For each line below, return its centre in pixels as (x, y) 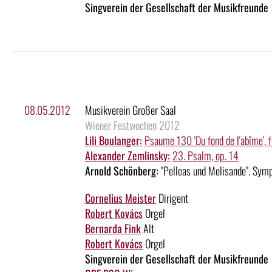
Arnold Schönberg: (122, 171)
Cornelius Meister (121, 198)
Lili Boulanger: (114, 141)
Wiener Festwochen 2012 (132, 125)
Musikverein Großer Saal (131, 110)
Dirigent (172, 198)
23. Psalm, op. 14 (206, 156)
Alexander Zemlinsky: (127, 156)
